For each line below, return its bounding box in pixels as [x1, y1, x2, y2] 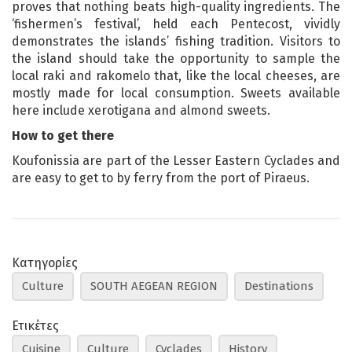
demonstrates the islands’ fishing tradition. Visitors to [12, 33, 340, 49]
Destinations [244, 278, 313, 293]
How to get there [12, 127, 114, 143]
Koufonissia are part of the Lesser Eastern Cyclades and [12, 152, 340, 168]
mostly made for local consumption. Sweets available [12, 85, 340, 101]
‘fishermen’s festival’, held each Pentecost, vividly [12, 16, 340, 31]
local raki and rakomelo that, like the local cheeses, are [12, 68, 340, 83]
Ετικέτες [12, 317, 59, 333]
